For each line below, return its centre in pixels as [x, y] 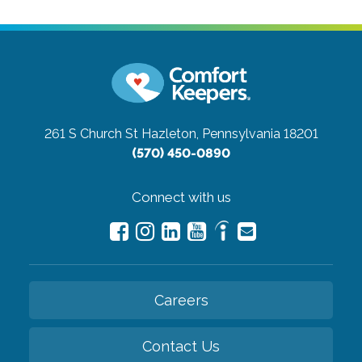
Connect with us [181, 197]
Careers [181, 300]
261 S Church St [91, 133]
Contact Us [181, 346]
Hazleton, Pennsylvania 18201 [229, 133]
